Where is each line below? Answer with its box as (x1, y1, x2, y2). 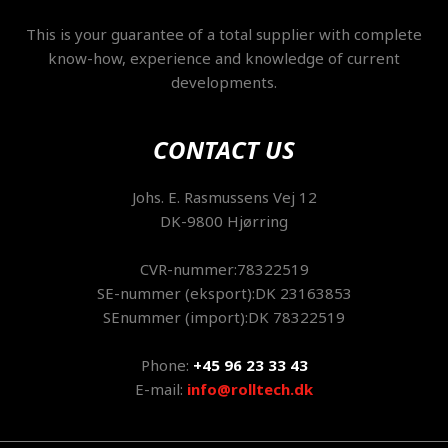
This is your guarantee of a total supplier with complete (26, 24, 422, 45)
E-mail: (135, 379, 187, 400)
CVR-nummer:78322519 (139, 259, 309, 280)
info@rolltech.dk (187, 379, 313, 400)
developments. (171, 72, 277, 93)
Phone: (140, 355, 193, 376)
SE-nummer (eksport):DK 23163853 (96, 283, 352, 304)
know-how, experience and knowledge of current (48, 48, 400, 69)
